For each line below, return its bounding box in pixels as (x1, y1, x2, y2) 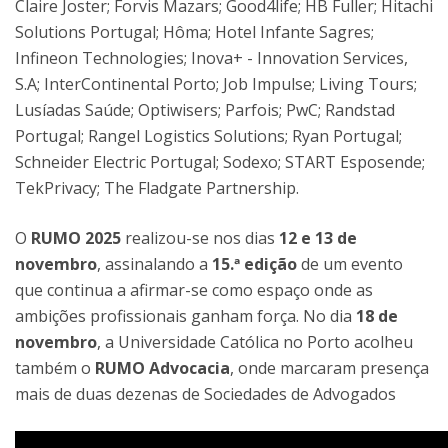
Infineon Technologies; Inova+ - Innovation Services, (15, 47, 408, 69)
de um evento (297, 253, 403, 275)
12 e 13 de (279, 227, 357, 249)
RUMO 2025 (31, 227, 121, 249)
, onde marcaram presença (230, 357, 429, 379)
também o (15, 357, 95, 379)
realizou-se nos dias (121, 227, 279, 249)
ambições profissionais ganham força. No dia (15, 305, 356, 327)
